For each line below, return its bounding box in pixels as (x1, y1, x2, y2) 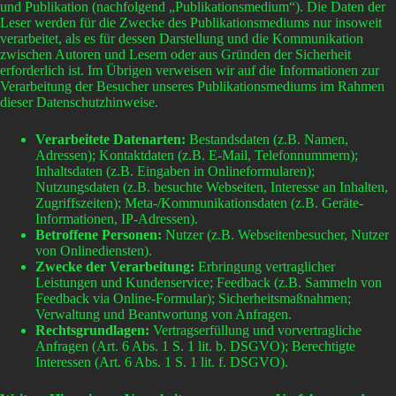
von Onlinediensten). (35, 243, 152, 259)
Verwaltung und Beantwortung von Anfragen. (35, 307, 292, 323)
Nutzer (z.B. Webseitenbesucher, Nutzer (162, 227, 389, 243)
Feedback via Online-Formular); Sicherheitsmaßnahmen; (35, 291, 351, 307)
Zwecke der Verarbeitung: (35, 259, 194, 275)
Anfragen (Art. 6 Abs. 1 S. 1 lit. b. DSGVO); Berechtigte (35, 339, 355, 354)
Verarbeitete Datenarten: (35, 132, 186, 148)
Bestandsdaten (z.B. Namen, (186, 132, 348, 148)
